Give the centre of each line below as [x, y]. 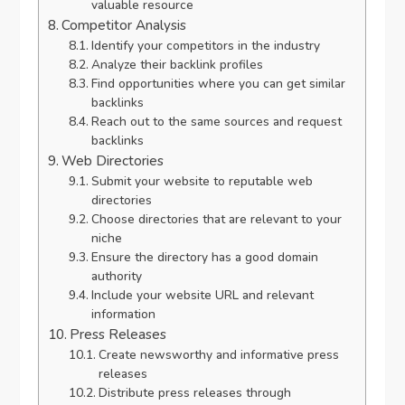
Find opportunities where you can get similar [218, 84]
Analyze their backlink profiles [177, 65]
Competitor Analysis [124, 26]
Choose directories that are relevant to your [216, 220]
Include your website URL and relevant [202, 296]
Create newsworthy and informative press [218, 355]
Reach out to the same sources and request [216, 122]
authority [116, 277]
